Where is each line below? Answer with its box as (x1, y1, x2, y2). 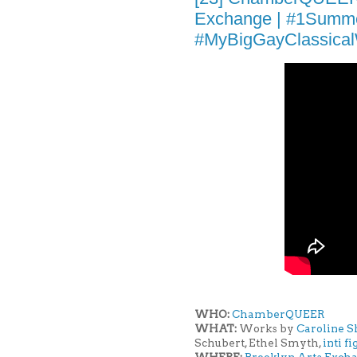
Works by (237, 322, 296, 335)
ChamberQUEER (232, 308, 324, 321)
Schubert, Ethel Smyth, (194, 336, 323, 350)
